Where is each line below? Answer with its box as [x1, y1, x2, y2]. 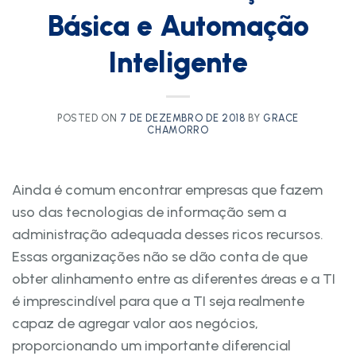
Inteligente [108, 44, 248, 79]
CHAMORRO [147, 123, 209, 136]
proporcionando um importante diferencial [12, 336, 291, 354]
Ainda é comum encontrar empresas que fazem [12, 180, 323, 199]
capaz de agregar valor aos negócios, [12, 314, 258, 332]
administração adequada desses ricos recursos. [12, 225, 323, 243]
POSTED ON [56, 111, 121, 124]
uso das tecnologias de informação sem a [12, 203, 286, 221]
